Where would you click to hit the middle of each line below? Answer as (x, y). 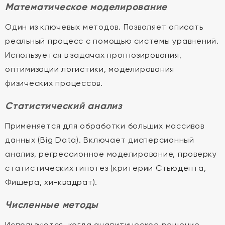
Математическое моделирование (86, 7)
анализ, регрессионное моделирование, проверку (111, 154)
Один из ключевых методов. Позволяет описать (104, 27)
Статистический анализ (64, 106)
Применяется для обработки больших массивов (105, 126)
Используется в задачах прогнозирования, (93, 55)
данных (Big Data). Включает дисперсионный (100, 140)
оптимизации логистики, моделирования (90, 69)
